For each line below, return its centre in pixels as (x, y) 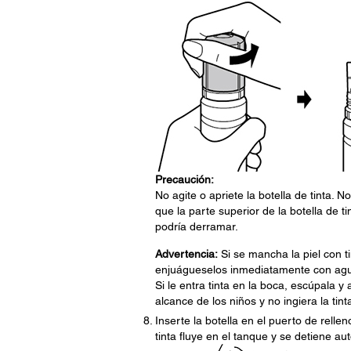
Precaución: (184, 179)
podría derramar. (196, 226)
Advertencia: (186, 254)
